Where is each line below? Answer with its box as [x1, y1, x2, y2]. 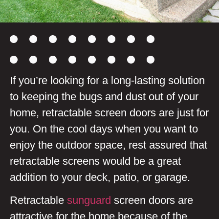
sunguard [67, 194, 111, 207]
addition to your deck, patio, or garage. [10, 171, 193, 183]
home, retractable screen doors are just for [10, 107, 209, 119]
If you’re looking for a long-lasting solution [10, 74, 205, 87]
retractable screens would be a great [10, 155, 181, 167]
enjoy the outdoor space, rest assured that [10, 139, 207, 151]
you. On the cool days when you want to [10, 123, 198, 135]
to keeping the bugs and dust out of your [10, 90, 198, 103]
